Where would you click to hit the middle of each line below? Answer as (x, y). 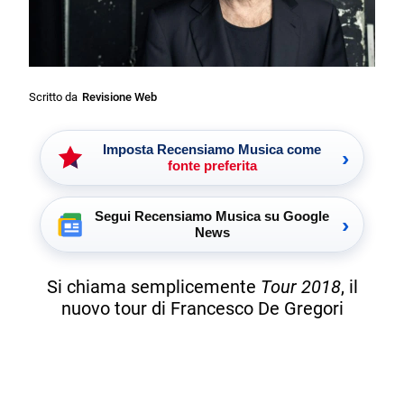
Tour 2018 (300, 287)
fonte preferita (212, 165)
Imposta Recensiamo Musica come (212, 149)
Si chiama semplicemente (153, 287)
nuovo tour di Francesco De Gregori (202, 309)
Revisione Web (120, 96)
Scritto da (54, 96)
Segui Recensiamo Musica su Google (212, 216)
